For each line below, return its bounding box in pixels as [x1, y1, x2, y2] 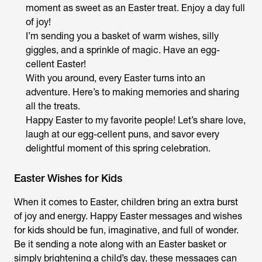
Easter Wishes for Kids [14, 172, 122, 184]
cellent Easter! [26, 58, 86, 70]
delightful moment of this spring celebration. [26, 143, 211, 154]
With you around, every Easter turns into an [26, 73, 205, 84]
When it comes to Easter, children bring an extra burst [14, 196, 238, 208]
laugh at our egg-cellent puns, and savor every [26, 129, 219, 140]
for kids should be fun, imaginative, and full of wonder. [14, 225, 239, 236]
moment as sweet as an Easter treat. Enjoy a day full [26, 2, 245, 13]
